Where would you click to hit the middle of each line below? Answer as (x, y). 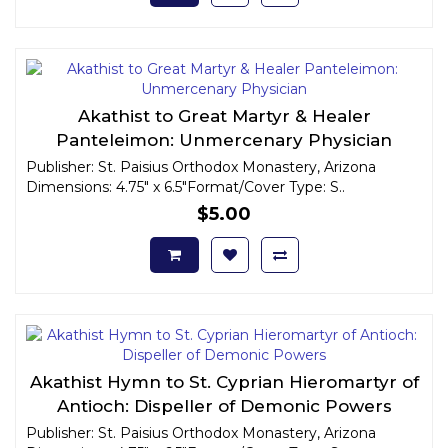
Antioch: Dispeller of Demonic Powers (224, 405)
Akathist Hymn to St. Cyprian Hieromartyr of (224, 381)
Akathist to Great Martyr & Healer (224, 115)
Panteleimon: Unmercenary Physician (224, 139)
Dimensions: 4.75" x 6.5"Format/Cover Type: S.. (185, 186)
